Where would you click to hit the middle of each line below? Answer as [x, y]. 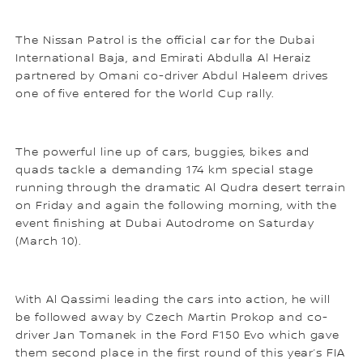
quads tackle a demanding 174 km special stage [164, 170]
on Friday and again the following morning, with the [177, 205]
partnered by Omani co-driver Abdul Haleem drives [172, 76]
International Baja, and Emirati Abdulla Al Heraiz [164, 58]
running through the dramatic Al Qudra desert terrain [181, 188]
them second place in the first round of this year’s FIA [180, 353]
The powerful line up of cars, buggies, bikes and [163, 152]
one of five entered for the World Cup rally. [145, 94]
